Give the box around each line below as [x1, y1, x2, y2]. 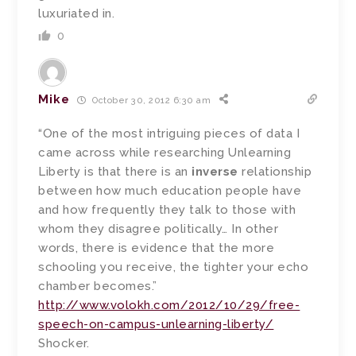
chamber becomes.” [38, 279, 157, 294]
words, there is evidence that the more [38, 241, 275, 256]
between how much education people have [38, 184, 302, 199]
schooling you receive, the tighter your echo [38, 260, 309, 275]
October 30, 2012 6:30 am [89, 95, 211, 106]
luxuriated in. [38, 6, 115, 21]
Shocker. [38, 336, 90, 351]
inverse [192, 164, 238, 180]
